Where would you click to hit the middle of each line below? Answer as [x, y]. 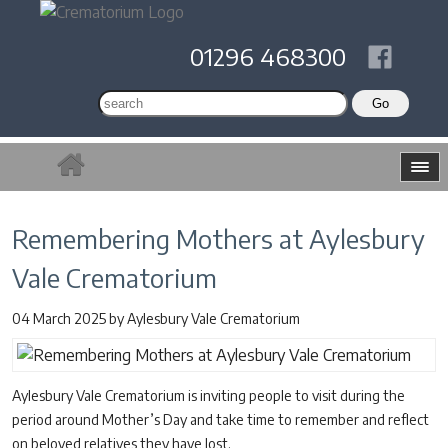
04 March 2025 [60, 318]
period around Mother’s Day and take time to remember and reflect [220, 419]
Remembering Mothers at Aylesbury [218, 238]
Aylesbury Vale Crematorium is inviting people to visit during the [208, 395]
